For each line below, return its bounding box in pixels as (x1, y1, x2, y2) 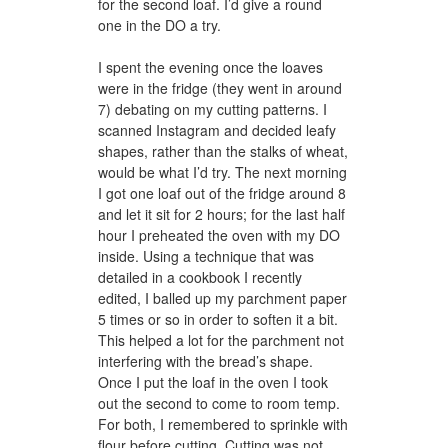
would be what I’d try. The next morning (98, 162, 347, 183)
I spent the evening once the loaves (98, 57, 323, 78)
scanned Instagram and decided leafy (98, 120, 336, 141)
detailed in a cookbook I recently (98, 267, 302, 288)
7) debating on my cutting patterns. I (98, 99, 327, 120)
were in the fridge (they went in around (98, 78, 342, 99)
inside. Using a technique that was (98, 246, 314, 267)
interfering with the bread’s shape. (98, 351, 313, 372)
